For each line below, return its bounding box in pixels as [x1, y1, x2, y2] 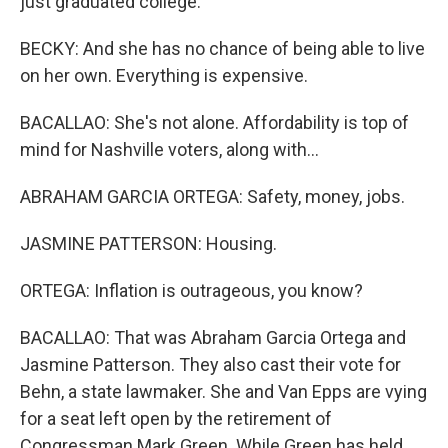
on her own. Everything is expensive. [20, 65, 308, 86]
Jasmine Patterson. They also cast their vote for [20, 354, 401, 375]
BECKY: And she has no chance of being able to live [20, 38, 425, 59]
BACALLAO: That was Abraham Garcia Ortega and [20, 327, 406, 348]
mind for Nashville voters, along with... [20, 139, 319, 160]
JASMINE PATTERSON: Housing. [20, 233, 277, 254]
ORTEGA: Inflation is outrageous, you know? [20, 280, 363, 301]
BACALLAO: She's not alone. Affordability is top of [20, 112, 409, 133]
